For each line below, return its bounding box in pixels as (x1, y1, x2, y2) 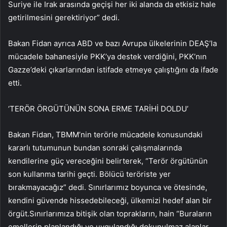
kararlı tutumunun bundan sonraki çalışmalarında (8, 142, 182, 153)
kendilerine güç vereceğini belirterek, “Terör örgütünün (8, 156, 208, 166)
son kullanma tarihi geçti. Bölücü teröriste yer (8, 169, 171, 179)
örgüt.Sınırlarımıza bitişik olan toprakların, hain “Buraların (8, 208, 212, 218)
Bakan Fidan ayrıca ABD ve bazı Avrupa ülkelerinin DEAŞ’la (8, 38, 217, 48)
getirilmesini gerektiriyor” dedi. (8, 12, 120, 22)
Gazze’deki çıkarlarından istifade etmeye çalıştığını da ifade (8, 64, 218, 74)
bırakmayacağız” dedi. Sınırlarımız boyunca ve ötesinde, (8, 182, 207, 192)
